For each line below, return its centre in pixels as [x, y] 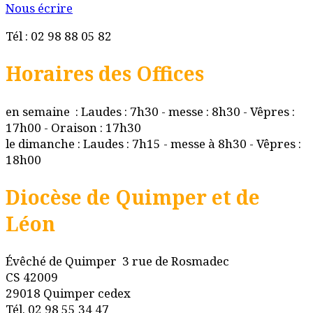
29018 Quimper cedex [68, 293]
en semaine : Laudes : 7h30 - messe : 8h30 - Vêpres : [150, 111]
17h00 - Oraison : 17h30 [73, 127]
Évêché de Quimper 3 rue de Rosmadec [117, 261]
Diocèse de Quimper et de [133, 197]
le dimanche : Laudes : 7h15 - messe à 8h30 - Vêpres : [153, 143]
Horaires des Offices [105, 74]
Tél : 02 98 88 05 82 [59, 36]
